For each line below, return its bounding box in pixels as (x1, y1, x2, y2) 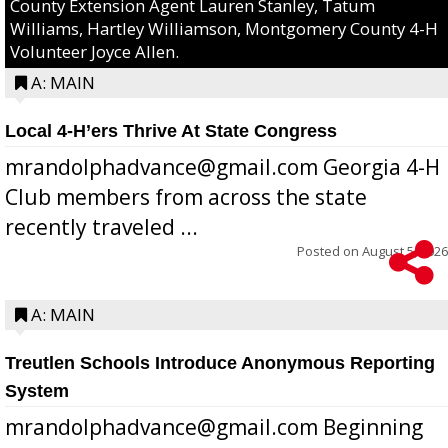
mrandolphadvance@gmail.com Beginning (5, 412, 423, 441)
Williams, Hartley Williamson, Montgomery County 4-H (10, 16, 438, 40)
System (5, 380, 69, 401)
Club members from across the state (5, 182, 367, 211)
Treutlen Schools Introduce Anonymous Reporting (5, 352, 435, 373)
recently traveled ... (5, 212, 198, 241)
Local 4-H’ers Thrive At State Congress (5, 120, 337, 141)
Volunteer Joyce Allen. (10, 39, 179, 63)
